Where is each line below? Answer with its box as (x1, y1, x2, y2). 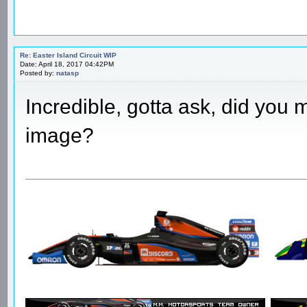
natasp (56, 69, 79, 77)
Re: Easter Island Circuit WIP (20, 51, 116, 59)
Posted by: (20, 69, 56, 77)
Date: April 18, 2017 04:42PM (20, 60, 114, 68)
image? (25, 123, 94, 147)
